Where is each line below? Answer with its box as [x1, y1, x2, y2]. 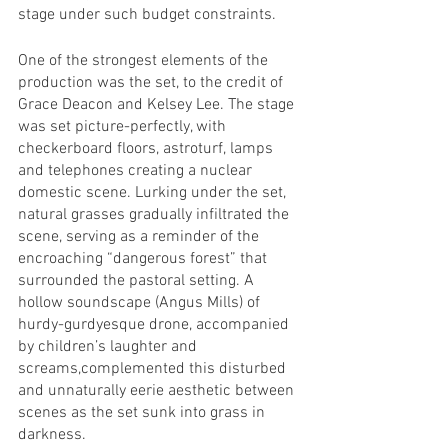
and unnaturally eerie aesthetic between [18, 381, 298, 402]
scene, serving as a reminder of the [18, 227, 263, 248]
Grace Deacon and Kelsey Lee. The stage [18, 95, 298, 116]
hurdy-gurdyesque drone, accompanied [18, 315, 293, 336]
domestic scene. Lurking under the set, [18, 183, 290, 204]
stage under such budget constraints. [18, 5, 280, 26]
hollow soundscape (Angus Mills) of [18, 293, 264, 314]
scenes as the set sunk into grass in [18, 403, 269, 424]
